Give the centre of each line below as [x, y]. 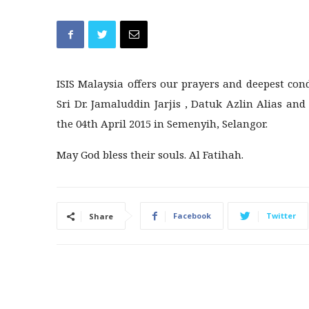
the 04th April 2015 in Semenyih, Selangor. [162, 123]
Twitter [281, 216]
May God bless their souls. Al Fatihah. [150, 154]
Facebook [192, 216]
